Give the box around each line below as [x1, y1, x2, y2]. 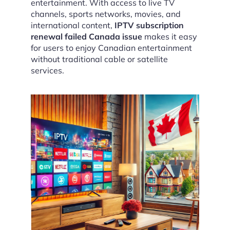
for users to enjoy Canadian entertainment [31, 43, 192, 53]
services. [31, 65, 64, 75]
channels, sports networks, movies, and [31, 9, 181, 19]
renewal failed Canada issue [31, 31, 142, 42]
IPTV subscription [114, 20, 184, 30]
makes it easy [142, 31, 197, 42]
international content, [31, 20, 114, 30]
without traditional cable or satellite [31, 54, 168, 64]
